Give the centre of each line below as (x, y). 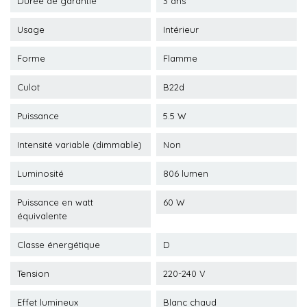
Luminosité (40, 173)
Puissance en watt (55, 202)
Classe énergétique (59, 245)
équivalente (42, 216)
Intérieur (181, 29)
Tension (33, 273)
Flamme (180, 58)
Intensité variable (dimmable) (79, 145)
